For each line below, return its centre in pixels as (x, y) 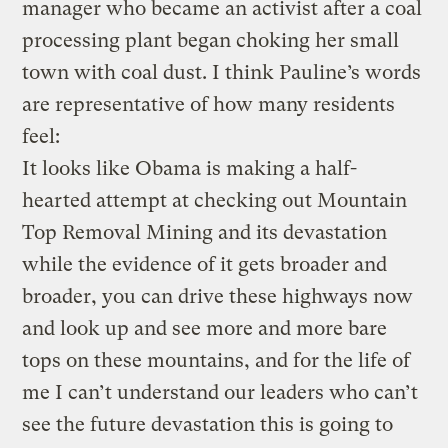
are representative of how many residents (209, 104)
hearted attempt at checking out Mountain (215, 200)
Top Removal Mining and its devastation (205, 232)
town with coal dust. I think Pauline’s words (222, 72)
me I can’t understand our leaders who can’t (220, 392)
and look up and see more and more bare (205, 328)
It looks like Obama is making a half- (190, 168)
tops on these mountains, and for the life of (216, 360)
